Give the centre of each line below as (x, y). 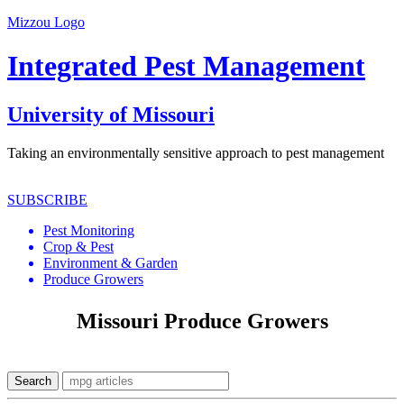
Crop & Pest (78, 246)
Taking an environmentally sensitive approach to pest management (196, 152)
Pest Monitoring (89, 230)
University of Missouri (111, 114)
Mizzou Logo (46, 22)
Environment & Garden (110, 262)
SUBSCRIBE (47, 199)
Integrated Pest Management (186, 66)
